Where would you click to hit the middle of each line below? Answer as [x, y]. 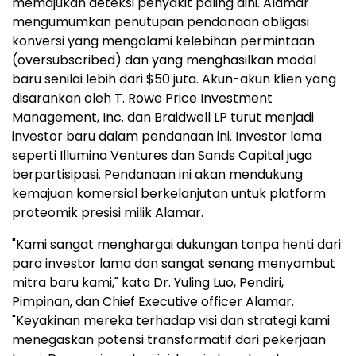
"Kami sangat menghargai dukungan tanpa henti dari [176, 245]
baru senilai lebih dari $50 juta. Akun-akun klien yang [174, 79]
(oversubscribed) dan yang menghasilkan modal [164, 60]
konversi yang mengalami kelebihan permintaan [163, 41]
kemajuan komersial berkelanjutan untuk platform [169, 194]
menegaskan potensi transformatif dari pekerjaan [169, 340]
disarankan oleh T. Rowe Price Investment [142, 99]
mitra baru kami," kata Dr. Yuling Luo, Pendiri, [148, 283]
